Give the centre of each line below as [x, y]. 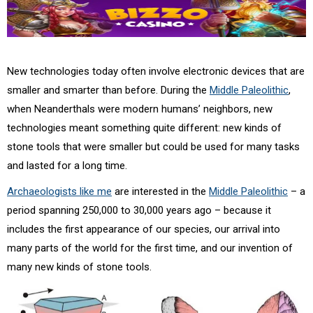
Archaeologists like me [59, 191]
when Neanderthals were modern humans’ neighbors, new [140, 109]
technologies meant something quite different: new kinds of [144, 128]
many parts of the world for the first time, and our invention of [150, 248]
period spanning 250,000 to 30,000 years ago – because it [139, 210]
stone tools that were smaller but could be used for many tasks [153, 146]
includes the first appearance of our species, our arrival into [144, 229]
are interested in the [160, 191]
